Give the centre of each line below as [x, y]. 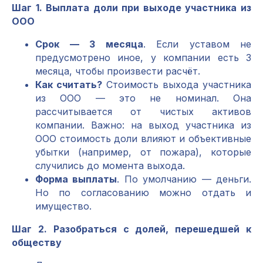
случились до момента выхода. [110, 166]
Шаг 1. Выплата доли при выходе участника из [131, 8]
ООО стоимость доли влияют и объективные [143, 139]
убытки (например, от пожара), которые [143, 152]
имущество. [63, 206]
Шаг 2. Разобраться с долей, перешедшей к [131, 229]
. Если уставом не [197, 44]
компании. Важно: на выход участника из [143, 125]
